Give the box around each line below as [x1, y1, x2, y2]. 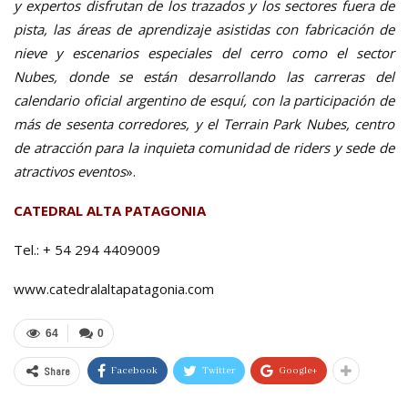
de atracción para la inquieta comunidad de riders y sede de [14, 138, 394, 157]
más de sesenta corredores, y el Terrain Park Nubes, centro [14, 114, 394, 133]
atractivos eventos [14, 161, 126, 180]
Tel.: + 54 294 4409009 [14, 240, 160, 259]
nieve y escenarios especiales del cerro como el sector [14, 43, 394, 62]
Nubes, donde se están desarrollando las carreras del [14, 66, 394, 86]
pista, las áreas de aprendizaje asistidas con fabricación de [14, 19, 394, 38]
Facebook [111, 363, 158, 377]
